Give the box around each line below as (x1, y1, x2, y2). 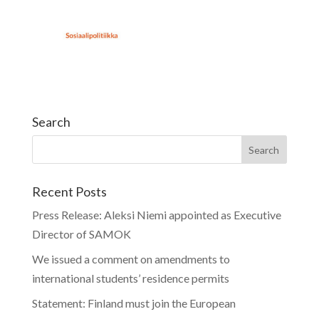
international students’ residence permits (31, 271, 229, 286)
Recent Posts (31, 184, 107, 200)
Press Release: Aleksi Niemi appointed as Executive (31, 208, 281, 222)
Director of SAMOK (31, 227, 131, 241)
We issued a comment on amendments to (31, 252, 230, 266)
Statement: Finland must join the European (31, 296, 236, 310)
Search (31, 114, 70, 130)
